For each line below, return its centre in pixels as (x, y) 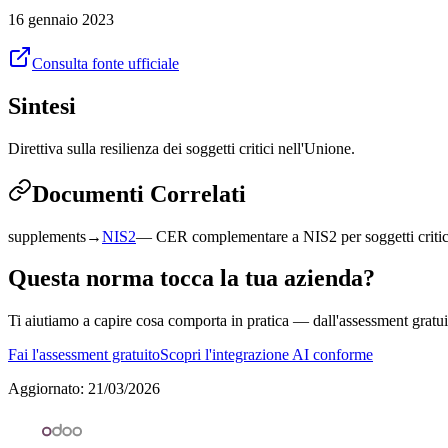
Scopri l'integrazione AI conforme (266, 355)
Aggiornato (44, 389)
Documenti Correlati (139, 193)
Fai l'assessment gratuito (84, 355)
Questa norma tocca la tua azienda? (191, 278)
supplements (47, 236)
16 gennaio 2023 (61, 19)
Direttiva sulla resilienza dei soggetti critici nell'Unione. (181, 148)
